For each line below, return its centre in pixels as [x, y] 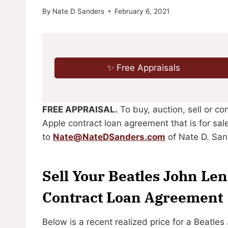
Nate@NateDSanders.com [109, 137]
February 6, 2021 [142, 11]
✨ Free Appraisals [144, 67]
